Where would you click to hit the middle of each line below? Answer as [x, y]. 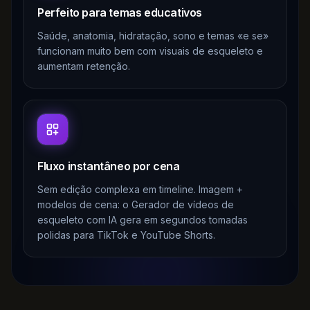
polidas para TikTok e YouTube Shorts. [126, 235]
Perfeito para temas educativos [120, 13]
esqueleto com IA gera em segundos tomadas [143, 220]
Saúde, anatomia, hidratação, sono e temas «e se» [153, 36]
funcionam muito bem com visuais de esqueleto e [150, 51]
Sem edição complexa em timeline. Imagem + [140, 190]
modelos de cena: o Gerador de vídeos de [136, 205]
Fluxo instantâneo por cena [109, 166]
